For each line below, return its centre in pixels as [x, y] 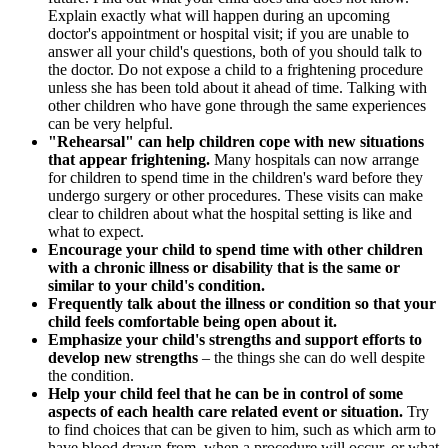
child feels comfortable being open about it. [192, 321]
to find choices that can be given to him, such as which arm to [242, 429]
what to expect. [96, 231]
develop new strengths [125, 357]
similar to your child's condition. [156, 285]
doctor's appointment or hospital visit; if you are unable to [228, 33]
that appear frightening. [131, 159]
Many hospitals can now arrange [316, 159]
